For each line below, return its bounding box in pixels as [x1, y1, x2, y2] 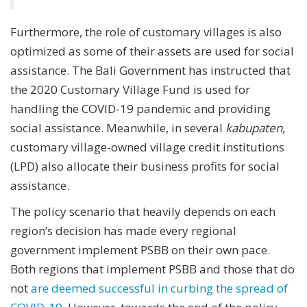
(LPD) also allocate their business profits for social [10, 158, 280, 174]
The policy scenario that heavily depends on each [10, 203, 275, 219]
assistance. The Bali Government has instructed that [10, 62, 291, 78]
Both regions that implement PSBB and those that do [10, 260, 295, 277]
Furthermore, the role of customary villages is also [10, 23, 282, 40]
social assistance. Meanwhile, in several [10, 119, 225, 136]
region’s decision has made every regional [10, 222, 236, 238]
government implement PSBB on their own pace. [10, 241, 270, 258]
